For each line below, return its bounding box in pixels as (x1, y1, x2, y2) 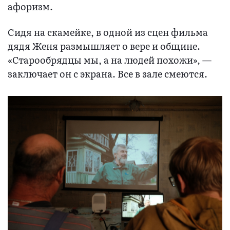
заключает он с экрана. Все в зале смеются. (8, 66, 207, 81)
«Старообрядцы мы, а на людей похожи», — (8, 52, 212, 67)
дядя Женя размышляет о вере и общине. (8, 39, 200, 53)
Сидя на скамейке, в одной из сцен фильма (8, 25, 208, 39)
